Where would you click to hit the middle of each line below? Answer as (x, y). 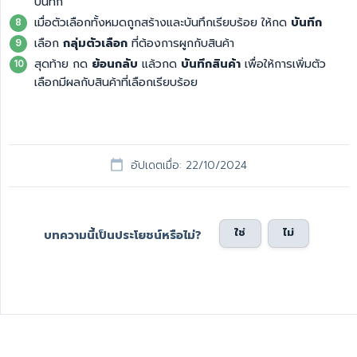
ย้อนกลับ (115, 64)
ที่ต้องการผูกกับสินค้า (181, 43)
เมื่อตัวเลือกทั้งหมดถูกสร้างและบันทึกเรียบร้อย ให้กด (163, 23)
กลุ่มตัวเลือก (95, 43)
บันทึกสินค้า (211, 64)
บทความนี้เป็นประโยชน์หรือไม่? (123, 235)
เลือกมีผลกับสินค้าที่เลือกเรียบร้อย (116, 82)
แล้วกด (159, 64)
